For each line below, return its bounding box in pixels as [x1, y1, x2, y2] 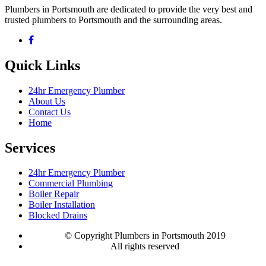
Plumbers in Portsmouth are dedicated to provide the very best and [5, 4, 252, 14]
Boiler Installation [28, 199, 95, 210]
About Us [28, 96, 65, 106]
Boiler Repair [28, 189, 79, 199]
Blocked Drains [28, 210, 87, 221]
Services [5, 140, 55, 156]
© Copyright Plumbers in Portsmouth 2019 [64, 230, 226, 241]
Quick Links [5, 57, 80, 73]
